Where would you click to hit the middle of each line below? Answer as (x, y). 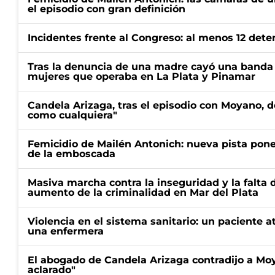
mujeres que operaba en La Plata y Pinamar (141, 76)
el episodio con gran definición (107, 9)
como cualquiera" (72, 115)
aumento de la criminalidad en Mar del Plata (143, 192)
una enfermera (66, 231)
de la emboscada (72, 154)
